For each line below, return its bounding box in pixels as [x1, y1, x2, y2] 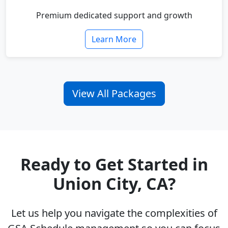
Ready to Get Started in [20, 153, 208, 176]
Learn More [92, 34, 136, 45]
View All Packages [72, 87, 156, 101]
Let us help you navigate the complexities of [11, 206, 217, 220]
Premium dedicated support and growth [36, 10, 192, 21]
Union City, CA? [52, 173, 176, 195]
